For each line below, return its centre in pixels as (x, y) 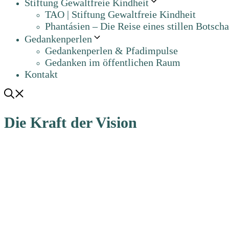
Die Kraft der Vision (71, 123)
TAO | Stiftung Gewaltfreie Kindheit (120, 15)
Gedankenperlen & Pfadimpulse (111, 51)
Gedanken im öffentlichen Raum (113, 63)
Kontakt (41, 74)
